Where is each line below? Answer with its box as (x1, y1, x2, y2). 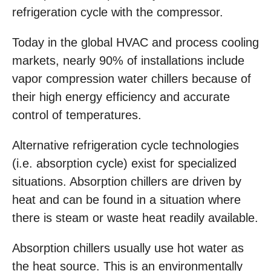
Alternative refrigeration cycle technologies (12, 139, 239, 152)
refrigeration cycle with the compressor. (12, 5, 223, 19)
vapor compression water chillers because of (12, 72, 251, 86)
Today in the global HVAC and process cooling (12, 36, 259, 50)
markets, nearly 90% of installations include (12, 54, 244, 68)
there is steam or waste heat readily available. (12, 211, 258, 225)
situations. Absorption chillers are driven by (12, 175, 241, 189)
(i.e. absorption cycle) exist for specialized (12, 157, 237, 171)
